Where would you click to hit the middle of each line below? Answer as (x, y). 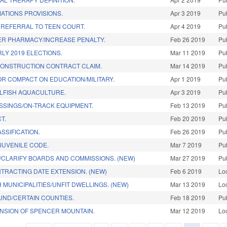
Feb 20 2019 (188, 119)
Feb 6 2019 (186, 171)
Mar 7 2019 (186, 145)
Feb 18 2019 (188, 198)
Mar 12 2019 (188, 211)
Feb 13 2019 (188, 105)
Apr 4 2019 (186, 26)
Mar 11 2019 (188, 53)
